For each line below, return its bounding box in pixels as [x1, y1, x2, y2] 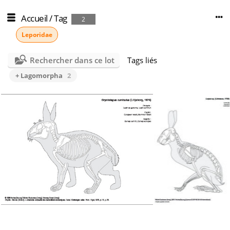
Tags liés [127, 55, 157, 65]
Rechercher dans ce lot [29, 55, 114, 65]
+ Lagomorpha [15, 71, 63, 80]
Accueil [21, 12, 48, 24]
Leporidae [22, 30, 52, 39]
